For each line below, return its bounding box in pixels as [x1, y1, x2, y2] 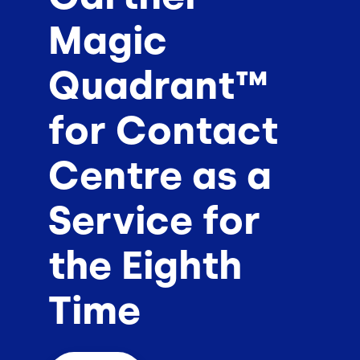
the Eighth [48, 242, 242, 289]
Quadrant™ [48, 62, 268, 109]
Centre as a [48, 152, 272, 199]
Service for [48, 197, 260, 244]
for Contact [48, 107, 278, 154]
